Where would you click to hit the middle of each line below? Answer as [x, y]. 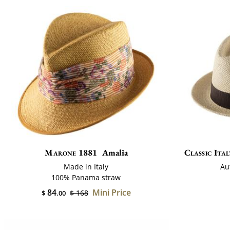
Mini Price [111, 192]
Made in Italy [86, 166]
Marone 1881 [71, 152]
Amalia [115, 152]
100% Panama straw [86, 177]
